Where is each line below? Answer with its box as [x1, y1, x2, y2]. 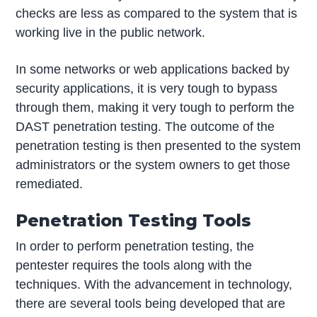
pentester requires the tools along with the [16, 258, 253, 273]
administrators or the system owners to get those [16, 157, 291, 172]
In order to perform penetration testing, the [16, 239, 255, 254]
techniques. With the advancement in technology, [16, 277, 293, 292]
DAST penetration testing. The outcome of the [16, 119, 275, 134]
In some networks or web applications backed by [16, 62, 290, 76]
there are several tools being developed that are [16, 296, 286, 311]
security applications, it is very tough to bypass [16, 81, 278, 96]
